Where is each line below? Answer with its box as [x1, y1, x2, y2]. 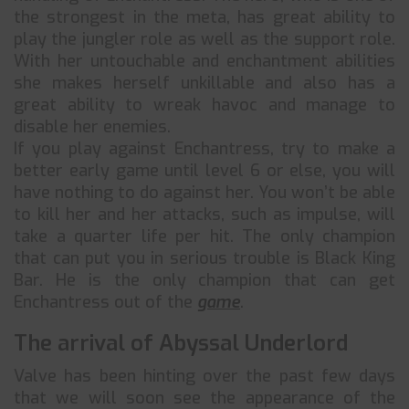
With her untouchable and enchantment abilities [14, 50, 395, 72]
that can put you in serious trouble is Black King [14, 247, 395, 269]
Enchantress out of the [14, 291, 197, 313]
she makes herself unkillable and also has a [14, 72, 395, 94]
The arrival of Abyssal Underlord [14, 329, 348, 358]
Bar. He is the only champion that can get [14, 269, 395, 291]
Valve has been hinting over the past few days [14, 365, 395, 387]
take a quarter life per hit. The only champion [14, 225, 395, 247]
